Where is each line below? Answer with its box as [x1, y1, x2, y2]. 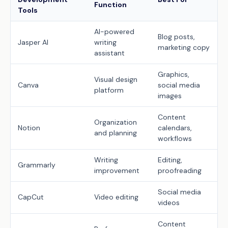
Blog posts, [158, 32, 195, 41]
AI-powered [94, 27, 134, 36]
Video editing [94, 192, 138, 202]
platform [94, 85, 124, 95]
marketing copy [158, 43, 210, 52]
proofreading [158, 166, 202, 175]
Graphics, [158, 70, 189, 79]
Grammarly [18, 160, 55, 169]
